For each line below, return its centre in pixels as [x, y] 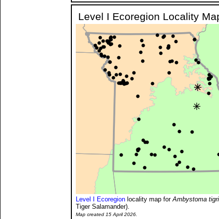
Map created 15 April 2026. [107, 214]
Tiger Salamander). [103, 206]
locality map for [149, 199]
